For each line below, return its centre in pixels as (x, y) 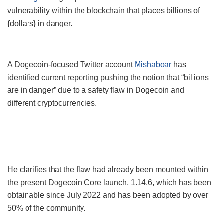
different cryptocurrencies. (52, 103)
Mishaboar (153, 64)
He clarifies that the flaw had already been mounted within (108, 169)
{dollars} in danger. (40, 23)
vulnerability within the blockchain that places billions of (104, 10)
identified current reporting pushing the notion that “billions (108, 77)
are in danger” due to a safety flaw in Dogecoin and (96, 90)
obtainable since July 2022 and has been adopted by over (108, 195)
